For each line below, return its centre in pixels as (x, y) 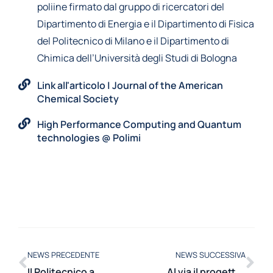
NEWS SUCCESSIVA (211, 255)
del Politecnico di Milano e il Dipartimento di (133, 41)
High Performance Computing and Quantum (139, 124)
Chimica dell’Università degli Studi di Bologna (137, 58)
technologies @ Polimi (89, 138)
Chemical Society (78, 99)
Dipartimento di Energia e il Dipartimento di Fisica (146, 24)
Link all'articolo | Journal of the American (130, 85)
